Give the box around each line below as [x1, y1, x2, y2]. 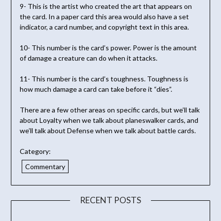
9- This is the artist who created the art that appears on [19, 2, 192, 11]
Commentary [25, 162, 65, 171]
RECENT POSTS [80, 195, 141, 206]
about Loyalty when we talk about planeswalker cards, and [19, 116, 198, 125]
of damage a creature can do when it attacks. [19, 54, 157, 63]
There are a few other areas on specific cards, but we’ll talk [19, 106, 200, 114]
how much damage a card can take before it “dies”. [19, 85, 172, 94]
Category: [19, 147, 51, 156]
